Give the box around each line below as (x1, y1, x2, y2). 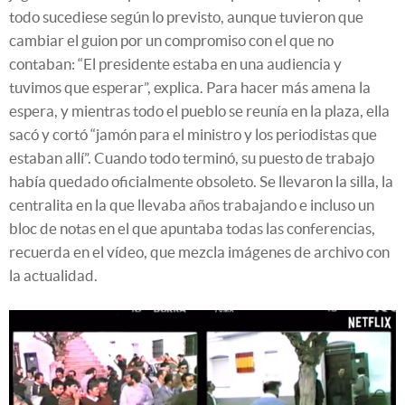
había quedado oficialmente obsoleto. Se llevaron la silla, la (9, 172, 393, 190)
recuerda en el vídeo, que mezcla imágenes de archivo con (9, 242, 390, 260)
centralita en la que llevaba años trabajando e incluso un (9, 195, 374, 213)
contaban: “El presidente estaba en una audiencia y (9, 54, 342, 72)
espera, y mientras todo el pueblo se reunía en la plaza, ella (9, 101, 390, 119)
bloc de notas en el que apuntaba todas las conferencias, (9, 219, 375, 237)
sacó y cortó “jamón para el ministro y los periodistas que (9, 125, 377, 143)
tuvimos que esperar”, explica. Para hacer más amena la (9, 78, 371, 96)
